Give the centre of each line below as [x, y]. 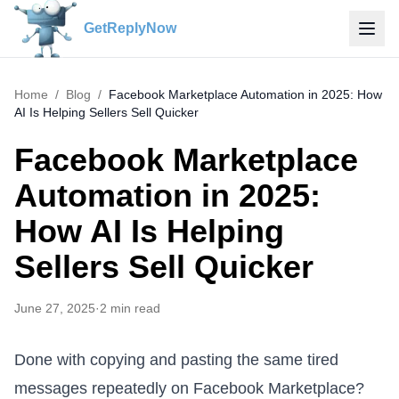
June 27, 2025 [55, 308]
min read [135, 308]
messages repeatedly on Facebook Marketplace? [189, 388]
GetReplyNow [130, 28]
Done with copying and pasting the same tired [176, 360]
